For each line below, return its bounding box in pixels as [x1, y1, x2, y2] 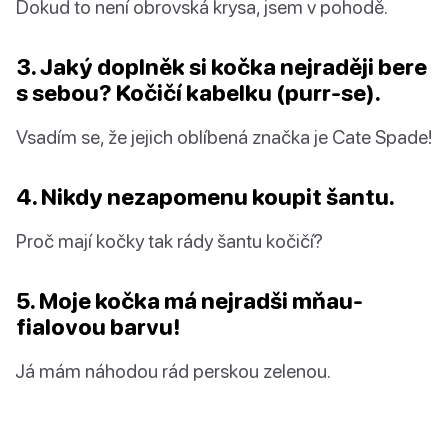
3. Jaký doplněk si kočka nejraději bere [16, 53, 427, 81]
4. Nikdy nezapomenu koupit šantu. [16, 183, 395, 211]
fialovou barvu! [16, 313, 180, 341]
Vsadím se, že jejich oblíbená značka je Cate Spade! [16, 125, 432, 149]
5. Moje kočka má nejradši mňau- [16, 287, 363, 315]
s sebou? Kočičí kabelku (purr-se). [16, 79, 381, 107]
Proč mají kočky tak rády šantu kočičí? [16, 229, 323, 253]
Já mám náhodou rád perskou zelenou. [16, 359, 331, 383]
